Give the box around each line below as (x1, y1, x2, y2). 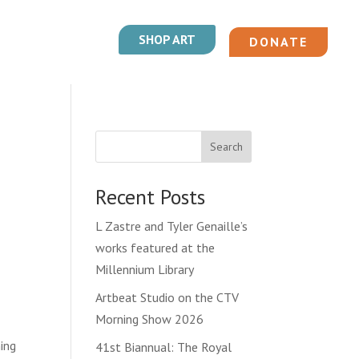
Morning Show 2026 (95, 310, 204, 327)
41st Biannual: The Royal (95, 338, 232, 355)
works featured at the (95, 239, 216, 256)
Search (209, 139, 243, 154)
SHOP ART (138, 30, 196, 47)
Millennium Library (95, 260, 195, 277)
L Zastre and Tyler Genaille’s (95, 217, 248, 234)
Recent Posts (95, 183, 206, 210)
